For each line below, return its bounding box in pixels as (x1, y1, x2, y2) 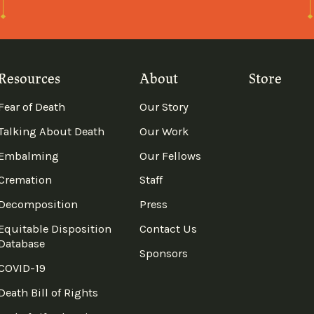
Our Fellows (139, 149, 202, 163)
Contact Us (139, 222, 198, 236)
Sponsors (139, 247, 189, 261)
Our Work (139, 124, 189, 138)
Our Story (139, 100, 189, 114)
